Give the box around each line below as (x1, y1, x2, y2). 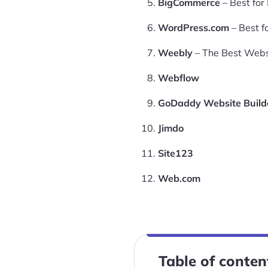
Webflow (158, 72, 199, 84)
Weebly (158, 47, 193, 59)
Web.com (158, 172, 200, 184)
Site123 (158, 147, 193, 159)
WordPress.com (158, 22, 229, 33)
